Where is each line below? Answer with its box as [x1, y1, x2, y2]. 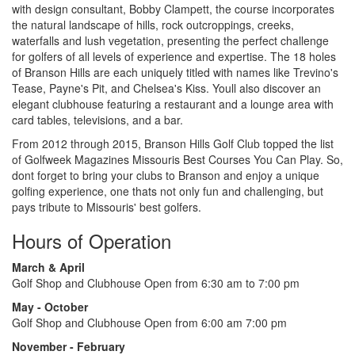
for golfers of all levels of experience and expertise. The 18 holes [12, 48, 336, 65]
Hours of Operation [12, 227, 171, 255]
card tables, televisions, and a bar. [12, 112, 183, 128]
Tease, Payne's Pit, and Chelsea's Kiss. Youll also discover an [12, 80, 321, 97]
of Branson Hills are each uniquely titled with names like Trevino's [12, 64, 338, 81]
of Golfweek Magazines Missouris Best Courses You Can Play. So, [12, 151, 343, 168]
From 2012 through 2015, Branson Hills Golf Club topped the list [12, 136, 334, 152]
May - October [12, 299, 88, 315]
